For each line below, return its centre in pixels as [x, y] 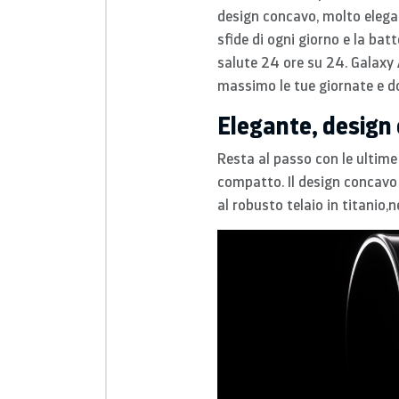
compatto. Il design [281, 181]
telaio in [313, 204]
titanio [364, 204]
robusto [258, 204]
